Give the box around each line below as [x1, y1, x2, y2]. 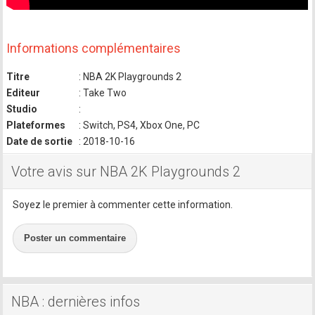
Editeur [6, 87, 41, 99]
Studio [6, 103, 38, 115]
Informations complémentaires [6, 41, 181, 56]
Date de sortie [6, 136, 73, 148]
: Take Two [77, 87, 127, 99]
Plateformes [6, 120, 66, 131]
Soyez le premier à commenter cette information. [13, 199, 233, 211]
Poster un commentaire [24, 233, 127, 244]
